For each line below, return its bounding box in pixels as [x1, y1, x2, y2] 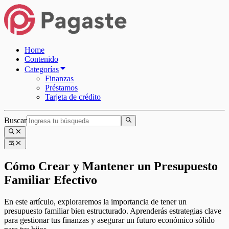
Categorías [25, 65, 59, 74]
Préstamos [45, 83, 78, 92]
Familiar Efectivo [4, 173, 97, 187]
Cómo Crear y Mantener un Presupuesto [4, 159, 218, 173]
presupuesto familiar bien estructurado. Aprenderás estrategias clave [4, 206, 221, 215]
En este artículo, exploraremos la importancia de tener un [4, 197, 187, 206]
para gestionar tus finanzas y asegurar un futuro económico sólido [4, 215, 215, 224]
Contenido [25, 55, 58, 63]
